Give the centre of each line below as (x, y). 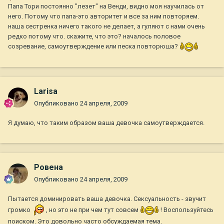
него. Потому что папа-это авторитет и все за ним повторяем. (103, 16)
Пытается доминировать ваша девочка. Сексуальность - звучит (107, 199)
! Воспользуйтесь (186, 210)
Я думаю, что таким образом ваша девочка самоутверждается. (106, 123)
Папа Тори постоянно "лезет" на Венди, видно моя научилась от (106, 6)
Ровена (48, 167)
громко (20, 210)
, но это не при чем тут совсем (92, 210)
